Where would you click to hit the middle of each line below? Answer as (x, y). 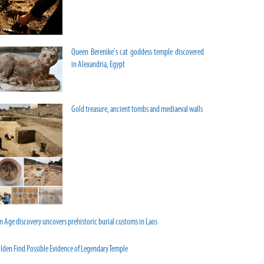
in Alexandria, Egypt (98, 65)
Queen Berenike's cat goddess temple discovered (138, 53)
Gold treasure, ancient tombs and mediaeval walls (137, 110)
